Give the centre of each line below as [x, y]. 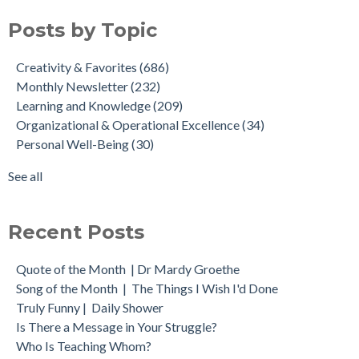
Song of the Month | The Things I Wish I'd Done [147, 288]
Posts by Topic [83, 30]
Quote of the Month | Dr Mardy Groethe [128, 268]
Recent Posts [76, 232]
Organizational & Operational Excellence [129, 124]
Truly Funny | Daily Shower [90, 307]
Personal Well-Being [74, 143]
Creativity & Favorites [78, 67]
